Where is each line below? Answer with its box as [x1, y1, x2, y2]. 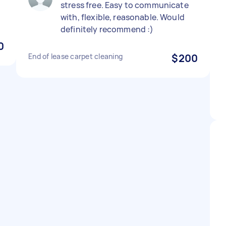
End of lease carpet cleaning [28, 51, 123, 61]
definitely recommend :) [61, 24, 154, 35]
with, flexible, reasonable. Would [61, 12, 185, 23]
